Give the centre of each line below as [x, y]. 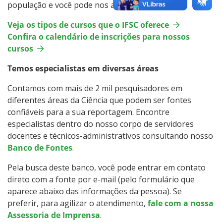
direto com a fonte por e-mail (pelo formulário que [101, 179]
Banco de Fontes [40, 147]
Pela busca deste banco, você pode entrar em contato [107, 167]
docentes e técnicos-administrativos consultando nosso [110, 136]
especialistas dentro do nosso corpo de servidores [101, 124]
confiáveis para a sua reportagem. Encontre [88, 112]
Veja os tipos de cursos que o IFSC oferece [88, 25]
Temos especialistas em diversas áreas [83, 68]
